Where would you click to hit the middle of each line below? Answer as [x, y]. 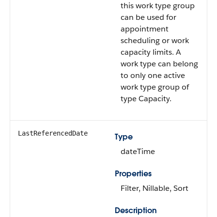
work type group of [155, 87]
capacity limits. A [151, 52]
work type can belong [159, 64]
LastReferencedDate [53, 133]
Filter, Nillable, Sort [155, 188]
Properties [133, 174]
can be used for [148, 17]
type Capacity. [146, 99]
